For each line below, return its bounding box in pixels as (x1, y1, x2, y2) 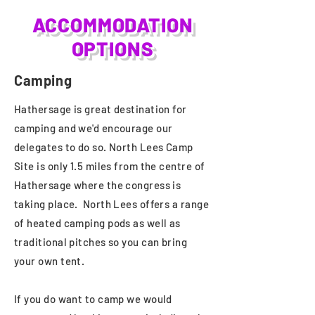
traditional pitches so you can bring (14, 236, 188, 248)
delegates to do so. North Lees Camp (14, 141, 193, 153)
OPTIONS (71, 37, 154, 60)
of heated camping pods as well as (14, 217, 181, 229)
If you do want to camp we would (14, 292, 172, 305)
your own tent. (14, 255, 85, 267)
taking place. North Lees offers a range (14, 198, 209, 210)
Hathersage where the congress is (14, 179, 181, 191)
